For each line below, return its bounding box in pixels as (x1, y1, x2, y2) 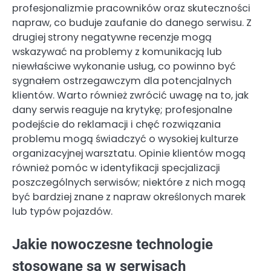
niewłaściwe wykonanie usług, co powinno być (12, 59, 236, 73)
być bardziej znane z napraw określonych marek (12, 189, 246, 204)
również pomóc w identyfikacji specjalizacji (12, 160, 220, 175)
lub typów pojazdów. (12, 204, 113, 218)
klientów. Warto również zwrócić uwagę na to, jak (12, 88, 249, 102)
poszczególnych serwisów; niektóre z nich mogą (12, 175, 246, 189)
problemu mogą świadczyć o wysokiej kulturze (12, 131, 238, 146)
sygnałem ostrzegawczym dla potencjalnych (12, 73, 232, 88)
